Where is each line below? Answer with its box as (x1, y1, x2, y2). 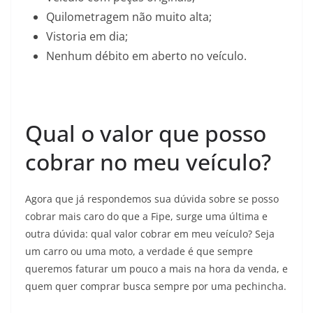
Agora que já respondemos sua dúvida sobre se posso (25, 191, 279, 205)
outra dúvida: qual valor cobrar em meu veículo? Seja (25, 226, 275, 240)
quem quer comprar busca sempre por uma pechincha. (25, 279, 286, 293)
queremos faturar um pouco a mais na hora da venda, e (25, 261, 288, 275)
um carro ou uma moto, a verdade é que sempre (25, 244, 253, 258)
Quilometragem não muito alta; (46, 8, 212, 24)
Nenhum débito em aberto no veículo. (46, 48, 247, 64)
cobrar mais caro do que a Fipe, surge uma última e (25, 209, 268, 223)
